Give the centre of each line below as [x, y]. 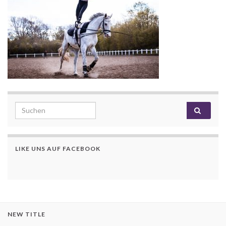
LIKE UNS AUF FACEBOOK [58, 148]
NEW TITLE [26, 214]
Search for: [35, 107]
